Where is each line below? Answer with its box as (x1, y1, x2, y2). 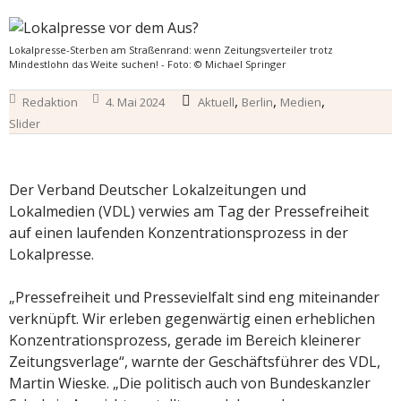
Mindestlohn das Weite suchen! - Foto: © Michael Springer (9, 56, 286, 71)
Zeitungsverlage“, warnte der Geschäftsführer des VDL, (9, 351, 380, 371)
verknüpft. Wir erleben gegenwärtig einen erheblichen (9, 308, 375, 328)
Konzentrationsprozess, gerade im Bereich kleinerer (9, 329, 361, 350)
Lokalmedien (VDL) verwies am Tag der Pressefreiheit (9, 200, 369, 221)
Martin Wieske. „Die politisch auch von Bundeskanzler (9, 372, 371, 393)
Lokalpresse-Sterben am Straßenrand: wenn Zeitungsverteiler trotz (9, 42, 333, 56)
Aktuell (198, 93, 235, 110)
